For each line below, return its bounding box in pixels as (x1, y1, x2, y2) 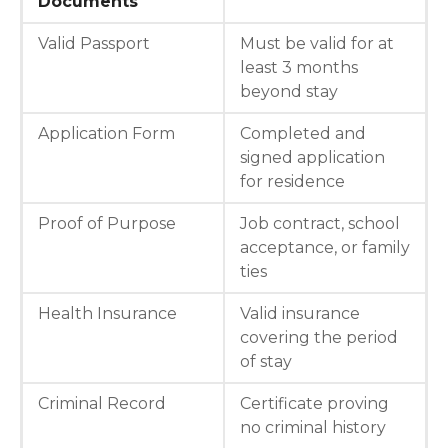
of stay (240, 351, 292, 371)
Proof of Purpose (38, 213, 176, 233)
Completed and (240, 123, 366, 143)
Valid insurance (240, 303, 360, 323)
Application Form (38, 123, 175, 143)
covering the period (240, 327, 398, 347)
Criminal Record (38, 393, 166, 413)
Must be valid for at (240, 33, 394, 53)
